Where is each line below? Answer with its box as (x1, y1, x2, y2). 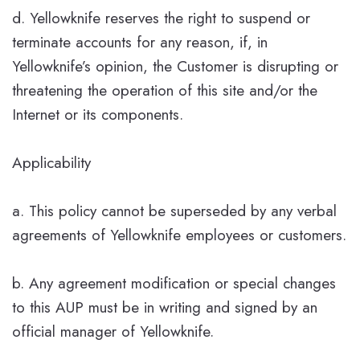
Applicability (12, 151, 91, 174)
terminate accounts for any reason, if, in (12, 31, 268, 53)
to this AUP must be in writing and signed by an (12, 296, 317, 318)
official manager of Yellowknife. (12, 320, 214, 342)
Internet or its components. (12, 103, 183, 125)
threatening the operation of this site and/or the (12, 79, 317, 101)
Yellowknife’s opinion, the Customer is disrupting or (12, 55, 338, 77)
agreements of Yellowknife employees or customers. (12, 223, 346, 246)
